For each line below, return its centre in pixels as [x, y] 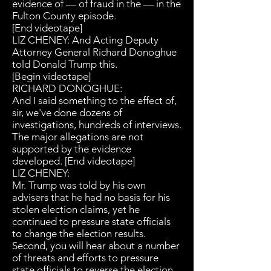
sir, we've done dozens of [67, 113]
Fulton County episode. [65, 16]
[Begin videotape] [51, 76]
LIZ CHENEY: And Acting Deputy [85, 40]
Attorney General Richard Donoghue [94, 52]
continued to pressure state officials [91, 221]
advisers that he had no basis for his [91, 197]
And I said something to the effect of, [94, 100]
